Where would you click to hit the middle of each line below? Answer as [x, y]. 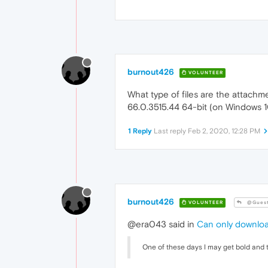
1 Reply [140, 131]
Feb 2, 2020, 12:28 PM [224, 131]
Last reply [171, 131]
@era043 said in [162, 224]
